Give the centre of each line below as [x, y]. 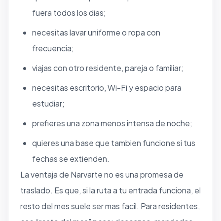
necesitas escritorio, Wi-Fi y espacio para [107, 87]
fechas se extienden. [71, 158]
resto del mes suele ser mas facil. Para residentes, [110, 206]
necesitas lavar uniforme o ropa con [96, 32]
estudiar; [48, 103]
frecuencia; [53, 48]
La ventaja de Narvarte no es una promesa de [102, 174]
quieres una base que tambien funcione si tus [114, 143]
